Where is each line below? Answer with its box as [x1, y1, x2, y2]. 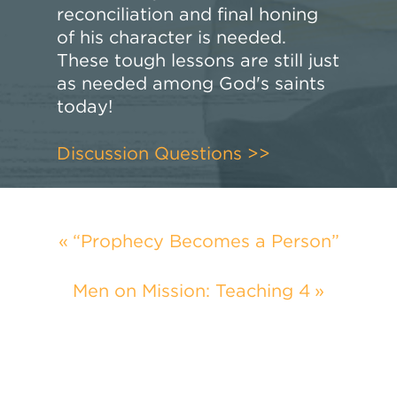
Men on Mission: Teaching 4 [73, 279, 310, 301]
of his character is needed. [57, 26, 287, 48]
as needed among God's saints [57, 72, 326, 94]
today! [57, 95, 113, 117]
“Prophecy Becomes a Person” [72, 230, 339, 252]
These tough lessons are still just [57, 49, 340, 71]
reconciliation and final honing [57, 3, 319, 25]
